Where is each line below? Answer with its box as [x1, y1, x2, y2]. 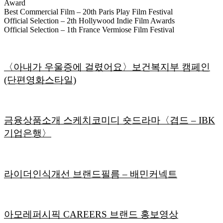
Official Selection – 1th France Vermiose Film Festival [4, 25, 174, 34]
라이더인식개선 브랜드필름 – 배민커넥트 [4, 168, 177, 179]
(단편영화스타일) [4, 75, 76, 85]
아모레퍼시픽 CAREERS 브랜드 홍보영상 [4, 209, 178, 220]
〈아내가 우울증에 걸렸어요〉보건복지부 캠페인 [4, 62, 210, 72]
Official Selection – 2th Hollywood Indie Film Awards [4, 16, 175, 25]
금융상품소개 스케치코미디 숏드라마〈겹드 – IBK [4, 115, 215, 126]
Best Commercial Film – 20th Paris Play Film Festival [4, 7, 173, 16]
